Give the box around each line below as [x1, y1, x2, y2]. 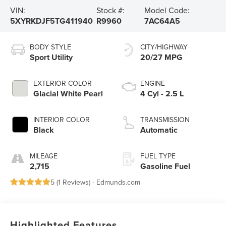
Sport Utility [30, 51, 73, 64]
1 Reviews [58, 177, 89, 188]
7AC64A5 [144, 15, 180, 27]
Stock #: [96, 5, 125, 16]
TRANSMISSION [140, 115, 190, 125]
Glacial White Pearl [33, 88, 103, 100]
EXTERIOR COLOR [33, 78, 92, 89]
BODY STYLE [30, 42, 72, 52]
